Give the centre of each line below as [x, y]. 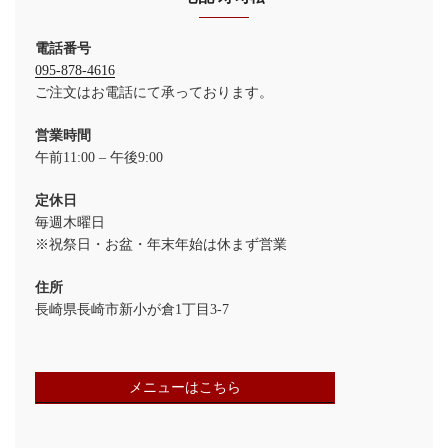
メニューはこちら [185, 387]
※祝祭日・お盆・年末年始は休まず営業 [161, 244]
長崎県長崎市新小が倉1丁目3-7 [132, 309]
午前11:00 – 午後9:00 [99, 157]
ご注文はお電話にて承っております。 [154, 92]
